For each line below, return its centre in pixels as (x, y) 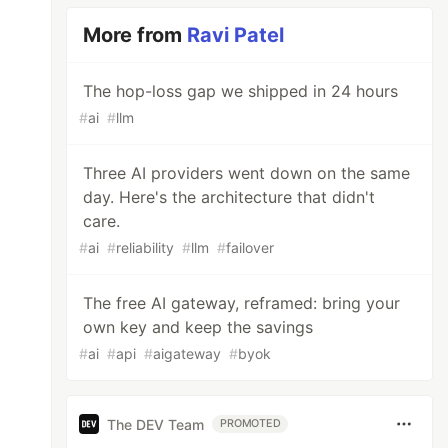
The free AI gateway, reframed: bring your (242, 303)
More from (135, 35)
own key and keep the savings (198, 327)
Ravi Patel (236, 35)
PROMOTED (250, 423)
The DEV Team (156, 424)
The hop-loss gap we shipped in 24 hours (241, 91)
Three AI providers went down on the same (247, 173)
